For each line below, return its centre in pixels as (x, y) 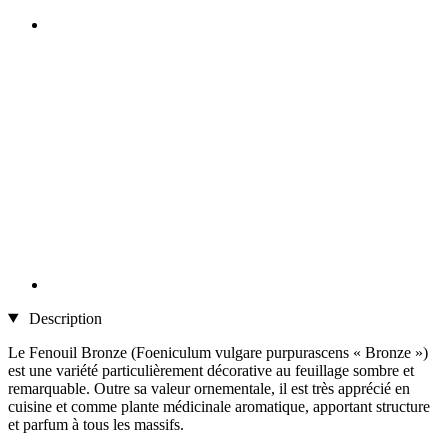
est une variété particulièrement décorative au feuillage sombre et (211, 370)
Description (63, 318)
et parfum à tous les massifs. (96, 424)
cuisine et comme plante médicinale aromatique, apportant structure (219, 406)
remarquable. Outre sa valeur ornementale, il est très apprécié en (209, 388)
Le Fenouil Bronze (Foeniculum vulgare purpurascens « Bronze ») (218, 352)
